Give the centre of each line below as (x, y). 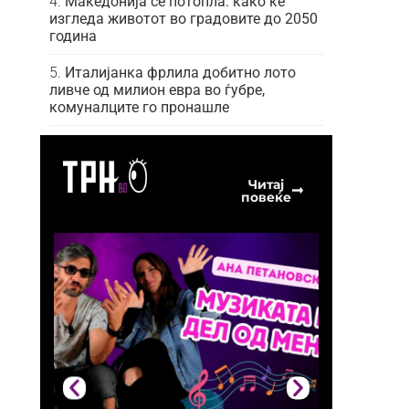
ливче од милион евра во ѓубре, (157, 89)
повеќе (266, 197)
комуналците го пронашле (139, 107)
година (73, 36)
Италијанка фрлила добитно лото (180, 72)
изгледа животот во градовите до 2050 (184, 18)
